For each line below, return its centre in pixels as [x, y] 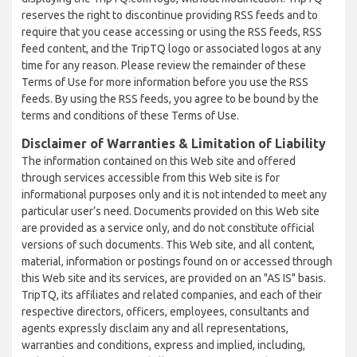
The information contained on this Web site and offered [159, 161]
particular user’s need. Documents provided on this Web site [171, 211]
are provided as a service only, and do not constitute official [168, 228]
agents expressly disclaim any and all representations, [155, 328]
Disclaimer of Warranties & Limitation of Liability [174, 143]
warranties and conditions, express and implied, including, [163, 345]
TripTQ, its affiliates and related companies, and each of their [172, 295]
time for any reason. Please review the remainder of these [164, 65]
